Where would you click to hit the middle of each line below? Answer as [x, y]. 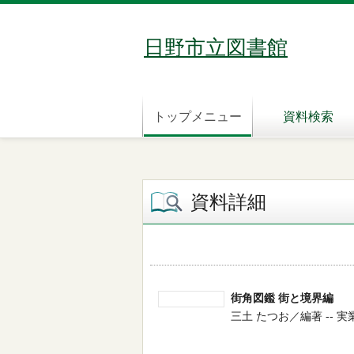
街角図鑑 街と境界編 [282, 298]
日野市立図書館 [216, 47]
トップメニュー [198, 117]
